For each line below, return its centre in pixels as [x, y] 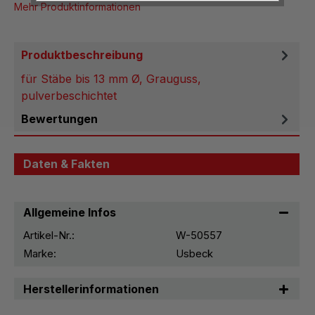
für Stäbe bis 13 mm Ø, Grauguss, [111, 78]
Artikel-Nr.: [49, 236]
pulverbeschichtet [69, 95]
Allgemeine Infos [70, 213]
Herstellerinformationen [91, 289]
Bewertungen [59, 118]
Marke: [40, 253]
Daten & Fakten [67, 164]
